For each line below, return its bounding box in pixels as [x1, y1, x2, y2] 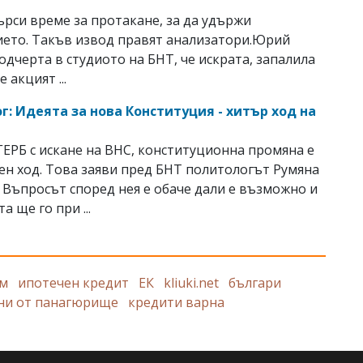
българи [228, 273, 281, 292]
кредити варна [128, 293, 224, 311]
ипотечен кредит [18, 273, 129, 292]
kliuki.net [164, 273, 219, 292]
